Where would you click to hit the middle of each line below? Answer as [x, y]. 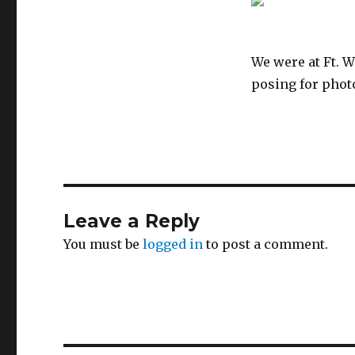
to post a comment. [266, 244]
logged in [173, 244]
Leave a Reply [132, 221]
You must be [103, 244]
